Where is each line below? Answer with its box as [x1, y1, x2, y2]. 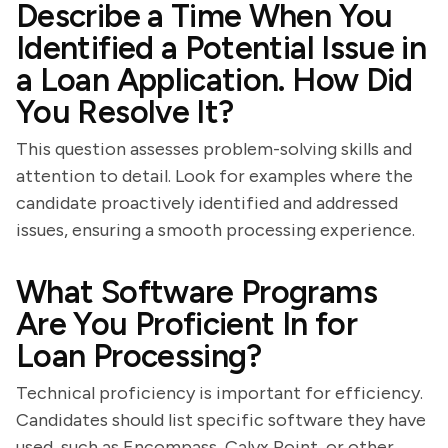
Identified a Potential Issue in [16, 29, 427, 67]
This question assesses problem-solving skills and [16, 138, 412, 160]
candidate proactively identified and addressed [16, 192, 398, 214]
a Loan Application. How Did [16, 61, 413, 99]
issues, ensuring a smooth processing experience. [16, 219, 415, 241]
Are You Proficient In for [16, 305, 357, 343]
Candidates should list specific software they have [16, 409, 426, 431]
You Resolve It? [16, 93, 234, 131]
